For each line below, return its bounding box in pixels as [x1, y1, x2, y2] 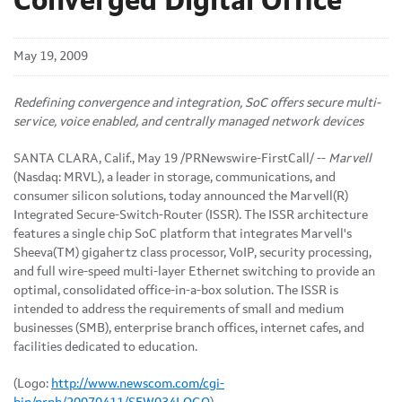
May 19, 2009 [13, 49, 88, 63]
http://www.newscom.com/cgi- [51, 377, 224, 390]
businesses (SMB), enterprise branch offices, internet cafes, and [13, 321, 364, 335]
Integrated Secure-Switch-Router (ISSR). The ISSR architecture [13, 208, 368, 222]
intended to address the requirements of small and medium [13, 302, 344, 316]
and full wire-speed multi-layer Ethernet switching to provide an [13, 265, 375, 278]
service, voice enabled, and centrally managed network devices [13, 115, 363, 128]
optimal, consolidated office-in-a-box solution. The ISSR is [13, 284, 338, 297]
